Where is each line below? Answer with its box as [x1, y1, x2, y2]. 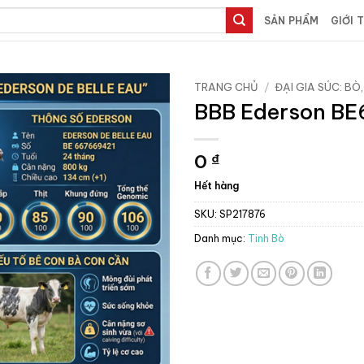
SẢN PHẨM [263, 14, 319, 27]
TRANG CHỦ [194, 80, 258, 93]
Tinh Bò [248, 232, 284, 245]
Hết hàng [194, 180, 239, 193]
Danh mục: [194, 232, 248, 245]
